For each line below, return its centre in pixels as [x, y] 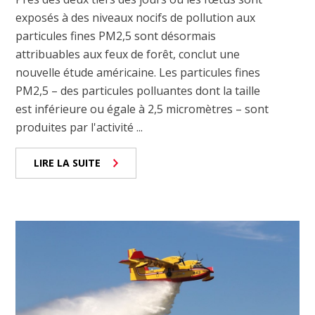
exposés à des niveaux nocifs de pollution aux [136, 17]
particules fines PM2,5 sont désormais [116, 36]
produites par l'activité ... [79, 127]
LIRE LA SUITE [67, 162]
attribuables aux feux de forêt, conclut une [128, 54]
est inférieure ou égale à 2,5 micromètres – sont [142, 109]
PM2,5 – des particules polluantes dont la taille [138, 90]
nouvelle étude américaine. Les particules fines [138, 72]
